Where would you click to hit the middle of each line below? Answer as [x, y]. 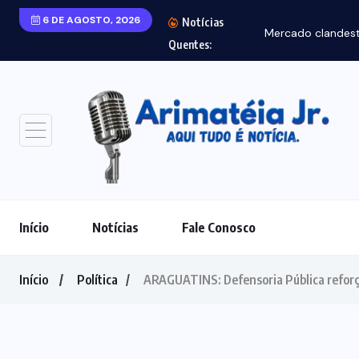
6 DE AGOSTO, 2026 [90, 20]
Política [97, 280]
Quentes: [190, 44]
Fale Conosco [219, 228]
